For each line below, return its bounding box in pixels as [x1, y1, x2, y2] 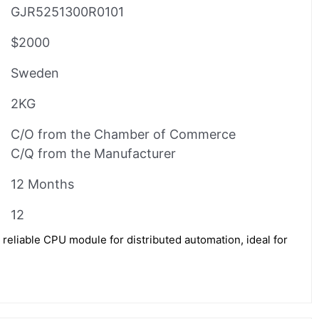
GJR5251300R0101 [11, 4, 124, 19]
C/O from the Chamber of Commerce [11, 126, 236, 142]
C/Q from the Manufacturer [11, 145, 176, 161]
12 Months [11, 176, 74, 192]
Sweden [11, 65, 59, 80]
